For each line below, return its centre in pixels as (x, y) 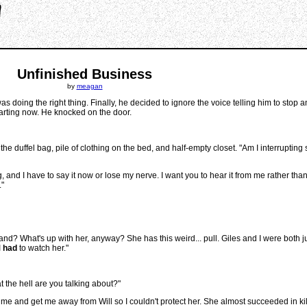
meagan (89, 86)
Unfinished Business (85, 74)
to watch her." (43, 248)
